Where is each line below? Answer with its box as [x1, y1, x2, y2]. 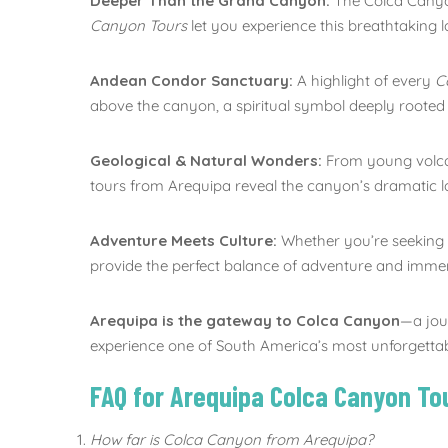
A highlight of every [293, 70, 435, 90]
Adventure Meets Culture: [90, 230, 277, 250]
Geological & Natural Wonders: [90, 150, 322, 170]
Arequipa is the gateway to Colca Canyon [90, 310, 400, 330]
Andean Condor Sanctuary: [90, 70, 293, 90]
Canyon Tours [90, 15, 187, 35]
